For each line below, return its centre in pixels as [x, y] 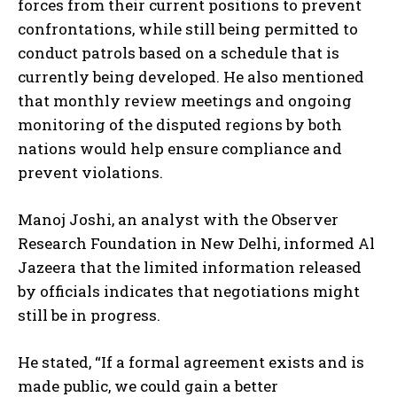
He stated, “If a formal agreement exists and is [191, 362]
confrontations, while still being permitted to [188, 29]
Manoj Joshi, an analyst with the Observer [178, 220]
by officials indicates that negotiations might [189, 292]
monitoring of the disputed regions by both [180, 125]
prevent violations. [90, 173]
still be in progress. [89, 315]
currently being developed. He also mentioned [191, 77]
